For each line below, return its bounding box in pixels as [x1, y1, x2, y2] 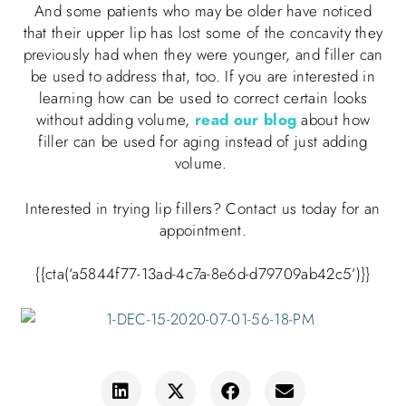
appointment [159, 219, 242, 242]
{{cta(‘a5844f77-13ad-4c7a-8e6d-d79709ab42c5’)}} [35, 263, 371, 285]
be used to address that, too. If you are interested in [30, 64, 376, 87]
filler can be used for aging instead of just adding [38, 130, 368, 152]
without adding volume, [35, 108, 195, 130]
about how [296, 108, 371, 130]
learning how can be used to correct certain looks [38, 86, 368, 109]
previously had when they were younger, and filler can [23, 43, 383, 65]
